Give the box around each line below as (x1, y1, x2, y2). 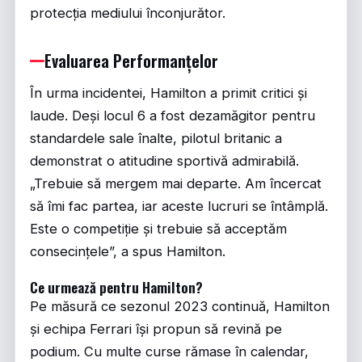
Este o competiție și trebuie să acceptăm (30, 221, 287, 237)
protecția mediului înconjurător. (30, 5, 225, 21)
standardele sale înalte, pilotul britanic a (30, 130, 282, 146)
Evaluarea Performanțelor (44, 48, 218, 73)
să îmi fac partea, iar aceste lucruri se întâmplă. (30, 198, 328, 214)
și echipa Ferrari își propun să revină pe (30, 321, 282, 337)
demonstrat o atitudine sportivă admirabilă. (30, 153, 299, 169)
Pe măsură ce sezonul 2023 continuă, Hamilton (30, 298, 330, 314)
